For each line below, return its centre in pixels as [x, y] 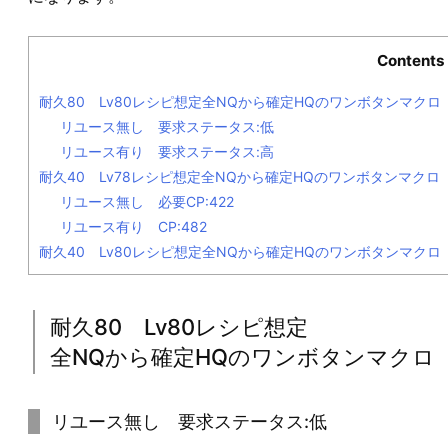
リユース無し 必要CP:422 [147, 202]
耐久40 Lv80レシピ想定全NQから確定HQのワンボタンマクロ [240, 252]
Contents [411, 61]
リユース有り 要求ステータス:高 [167, 152]
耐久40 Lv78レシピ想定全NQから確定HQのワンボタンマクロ [239, 177]
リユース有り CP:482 [133, 227]
